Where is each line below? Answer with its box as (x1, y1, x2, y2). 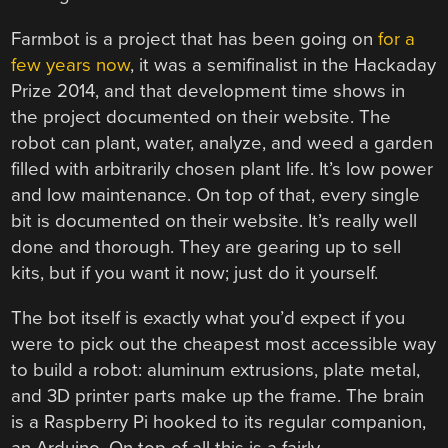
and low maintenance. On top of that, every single (11, 184, 421, 207)
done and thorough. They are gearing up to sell (11, 236, 402, 259)
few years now (11, 54, 131, 77)
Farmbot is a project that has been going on (11, 28, 379, 51)
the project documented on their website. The (11, 106, 392, 129)
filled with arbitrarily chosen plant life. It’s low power (11, 158, 434, 181)
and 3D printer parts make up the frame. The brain (11, 384, 425, 407)
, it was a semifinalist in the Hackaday (130, 54, 437, 77)
